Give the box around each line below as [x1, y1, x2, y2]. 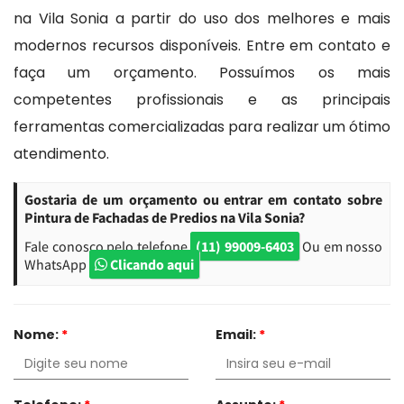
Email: [216, 325, 259, 344]
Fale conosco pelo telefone [24, 236, 190, 255]
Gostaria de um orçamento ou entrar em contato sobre [24, 189, 382, 208]
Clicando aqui [107, 254, 194, 273]
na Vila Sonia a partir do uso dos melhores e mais [14, 7, 390, 29]
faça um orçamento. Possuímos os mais [14, 61, 390, 83]
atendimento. [14, 142, 109, 164]
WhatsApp [24, 254, 89, 273]
